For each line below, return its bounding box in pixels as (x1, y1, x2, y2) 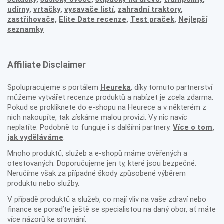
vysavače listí (64, 5, 114, 14)
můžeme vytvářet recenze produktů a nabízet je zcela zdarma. (7, 93, 213, 102)
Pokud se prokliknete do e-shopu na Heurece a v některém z (7, 103, 206, 112)
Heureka (100, 83, 131, 92)
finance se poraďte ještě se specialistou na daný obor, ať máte (7, 205, 216, 214)
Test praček (130, 15, 174, 24)
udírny (7, 5, 29, 14)
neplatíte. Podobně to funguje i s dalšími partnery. (7, 123, 173, 132)
